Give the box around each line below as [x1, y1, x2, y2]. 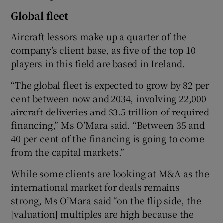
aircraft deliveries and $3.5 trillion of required [11, 105, 209, 118]
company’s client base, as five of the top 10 [11, 43, 196, 57]
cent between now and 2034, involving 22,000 [11, 92, 206, 105]
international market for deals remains [11, 180, 180, 194]
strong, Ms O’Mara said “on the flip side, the [11, 194, 201, 207]
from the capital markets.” [11, 145, 125, 159]
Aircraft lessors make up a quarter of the [11, 30, 187, 43]
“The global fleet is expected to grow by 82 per [11, 78, 210, 92]
